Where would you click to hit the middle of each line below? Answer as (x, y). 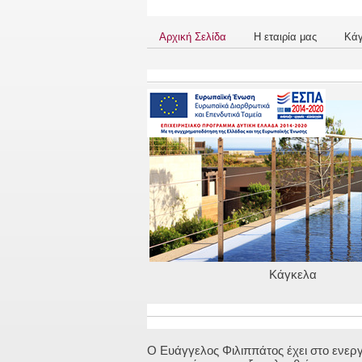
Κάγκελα (293, 274)
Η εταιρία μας (285, 37)
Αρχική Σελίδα (193, 37)
